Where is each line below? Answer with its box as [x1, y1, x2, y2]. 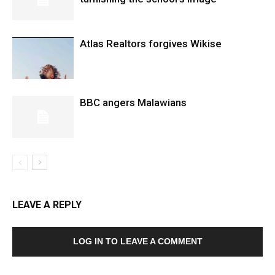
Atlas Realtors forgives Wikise [80, 37, 222, 50]
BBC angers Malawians [80, 96, 187, 109]
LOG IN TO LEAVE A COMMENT [72, 236, 203, 246]
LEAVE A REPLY [12, 199, 82, 211]
